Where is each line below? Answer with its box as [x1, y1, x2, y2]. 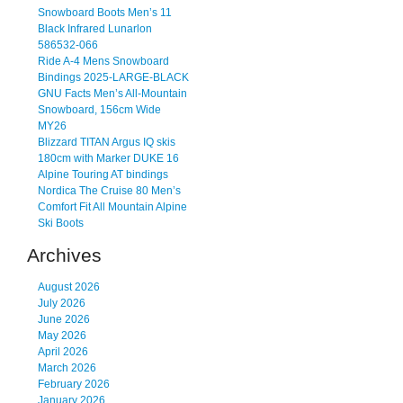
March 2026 [38, 362, 96, 375]
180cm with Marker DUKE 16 [38, 151, 179, 165]
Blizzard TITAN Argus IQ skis [38, 135, 175, 148]
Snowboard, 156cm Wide [38, 103, 161, 116]
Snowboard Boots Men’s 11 [38, 5, 172, 19]
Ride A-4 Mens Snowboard [38, 54, 169, 67]
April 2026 [38, 345, 88, 359]
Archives [27, 244, 102, 265]
